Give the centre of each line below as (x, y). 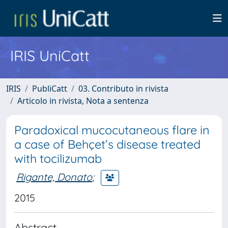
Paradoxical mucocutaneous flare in (112, 130)
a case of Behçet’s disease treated (107, 144)
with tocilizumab (58, 159)
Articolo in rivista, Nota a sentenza (83, 101)
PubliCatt (50, 89)
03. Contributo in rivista (123, 89)
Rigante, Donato (54, 177)
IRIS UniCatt (50, 55)
